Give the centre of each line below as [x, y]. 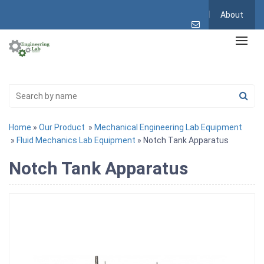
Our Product [62, 127]
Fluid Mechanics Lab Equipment [76, 140]
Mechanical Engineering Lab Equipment [168, 127]
